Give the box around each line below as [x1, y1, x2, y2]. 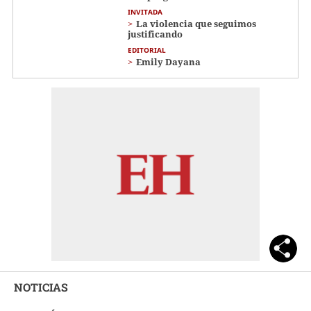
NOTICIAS [14, 279, 68, 294]
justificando [128, 27, 183, 40]
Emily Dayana [136, 55, 201, 68]
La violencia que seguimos [136, 17, 256, 30]
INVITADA [128, 6, 162, 17]
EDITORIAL [128, 44, 166, 55]
